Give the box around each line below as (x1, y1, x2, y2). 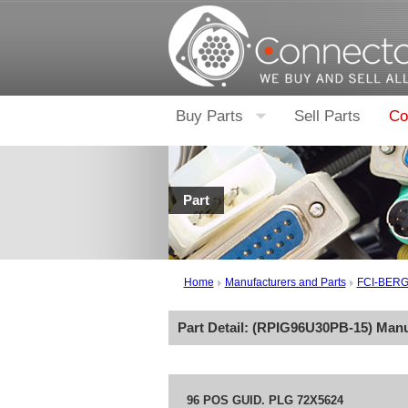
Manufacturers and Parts (224, 276, 346, 289)
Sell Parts (293, 107, 361, 125)
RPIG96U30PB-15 (256, 320, 368, 335)
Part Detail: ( (177, 320, 257, 335)
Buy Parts (175, 107, 243, 125)
